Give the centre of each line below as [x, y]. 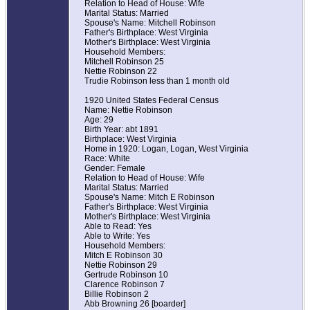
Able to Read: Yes [118, 227]
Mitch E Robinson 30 [124, 256]
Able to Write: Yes [117, 236]
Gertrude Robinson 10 [126, 275]
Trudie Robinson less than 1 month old [157, 81]
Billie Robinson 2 [117, 294]
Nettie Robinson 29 [121, 265]
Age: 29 [99, 120]
